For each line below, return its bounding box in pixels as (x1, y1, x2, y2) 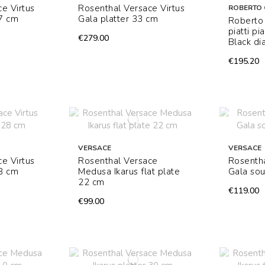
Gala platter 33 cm (78, 13, 159, 25)
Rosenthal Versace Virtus (78, 2, 185, 15)
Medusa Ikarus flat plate (78, 166, 180, 178)
